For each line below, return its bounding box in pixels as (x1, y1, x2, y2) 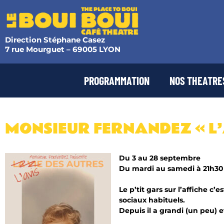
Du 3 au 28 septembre (119, 153, 200, 162)
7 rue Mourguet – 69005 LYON (5, 44, 120, 54)
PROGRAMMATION (84, 74, 149, 87)
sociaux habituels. (119, 195, 185, 204)
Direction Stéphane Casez (5, 35, 105, 45)
